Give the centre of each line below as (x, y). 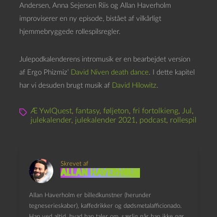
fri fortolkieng (155, 111)
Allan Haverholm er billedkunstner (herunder (90, 195)
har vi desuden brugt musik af (66, 85)
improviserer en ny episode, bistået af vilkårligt (90, 19)
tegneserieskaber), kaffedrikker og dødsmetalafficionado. (105, 206)
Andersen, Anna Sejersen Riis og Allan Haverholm (95, 6)
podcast (153, 120)
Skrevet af (74, 164)
